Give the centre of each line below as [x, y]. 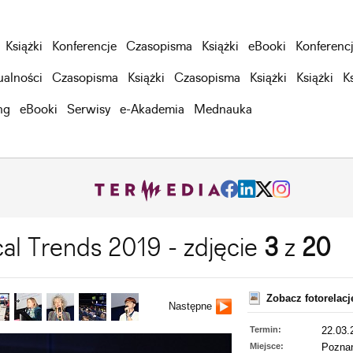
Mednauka [223, 110]
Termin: [266, 330]
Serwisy [89, 110]
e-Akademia [152, 110]
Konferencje [84, 47]
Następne [190, 307]
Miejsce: [267, 346]
